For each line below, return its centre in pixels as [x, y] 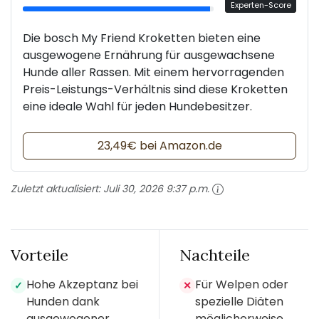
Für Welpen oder [242, 284]
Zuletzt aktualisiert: [57, 188]
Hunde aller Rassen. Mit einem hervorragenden [153, 72]
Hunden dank [63, 301]
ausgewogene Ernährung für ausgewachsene [149, 55]
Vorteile [40, 255]
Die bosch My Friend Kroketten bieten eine [142, 38]
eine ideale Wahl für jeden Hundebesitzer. [137, 106]
